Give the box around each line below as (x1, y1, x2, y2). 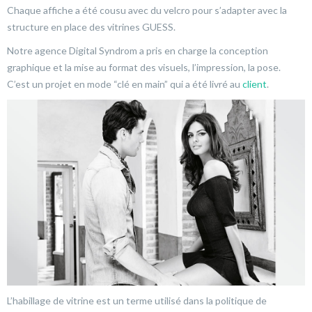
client (242, 77, 267, 90)
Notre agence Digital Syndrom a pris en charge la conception (7, 44, 268, 56)
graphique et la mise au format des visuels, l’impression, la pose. (7, 61, 281, 73)
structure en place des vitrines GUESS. (7, 20, 175, 33)
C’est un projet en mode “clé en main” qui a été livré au (7, 77, 242, 90)
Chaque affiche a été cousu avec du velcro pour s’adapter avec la (7, 3, 287, 16)
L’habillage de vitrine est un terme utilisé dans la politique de (7, 295, 267, 306)
